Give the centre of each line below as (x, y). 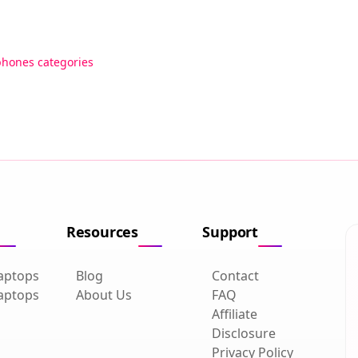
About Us (103, 294)
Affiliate (235, 314)
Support (231, 231)
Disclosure (244, 333)
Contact (236, 275)
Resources (102, 231)
